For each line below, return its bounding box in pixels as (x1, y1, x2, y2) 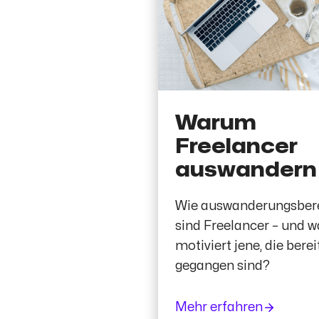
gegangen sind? (175, 259, 270, 272)
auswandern (175, 160, 317, 180)
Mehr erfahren (175, 300, 263, 313)
